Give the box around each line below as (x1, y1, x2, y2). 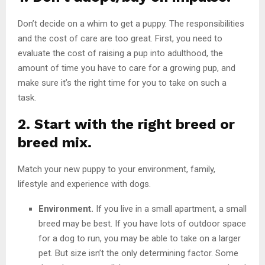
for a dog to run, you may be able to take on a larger (38, 232, 241, 244)
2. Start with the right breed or (18, 115, 235, 132)
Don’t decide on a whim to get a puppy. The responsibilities (18, 18, 244, 29)
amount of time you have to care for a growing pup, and (18, 62, 235, 73)
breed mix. (18, 134, 92, 151)
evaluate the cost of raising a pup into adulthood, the (18, 47, 223, 59)
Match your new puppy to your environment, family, (18, 163, 215, 174)
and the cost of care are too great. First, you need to (18, 33, 222, 44)
